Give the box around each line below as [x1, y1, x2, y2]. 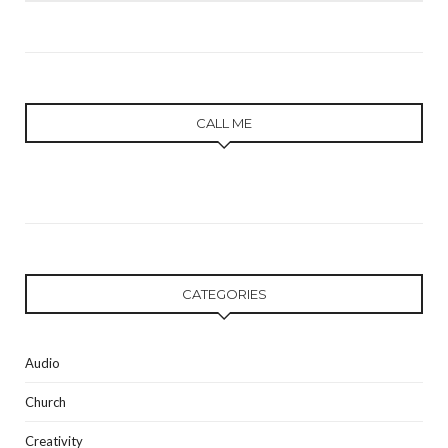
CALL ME [196, 115, 252, 132]
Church [25, 394, 66, 411]
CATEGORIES [181, 286, 267, 303]
